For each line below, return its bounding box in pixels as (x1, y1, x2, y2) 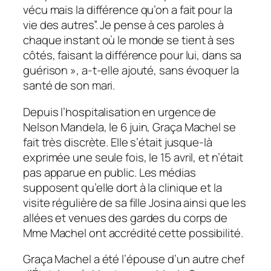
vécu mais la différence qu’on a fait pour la (23, 2, 232, 18)
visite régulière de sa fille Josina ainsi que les (23, 194, 247, 211)
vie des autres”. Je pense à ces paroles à (23, 17, 224, 33)
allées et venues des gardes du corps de (23, 209, 228, 226)
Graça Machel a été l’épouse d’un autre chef (23, 251, 244, 267)
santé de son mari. (23, 77, 116, 94)
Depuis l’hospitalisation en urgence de (23, 103, 217, 120)
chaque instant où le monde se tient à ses (23, 32, 235, 48)
